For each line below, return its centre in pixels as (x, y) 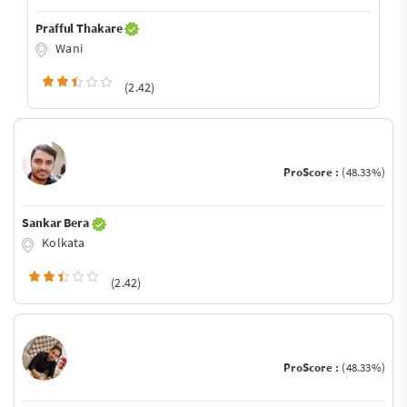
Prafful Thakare (80, 28)
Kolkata (62, 243)
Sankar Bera (57, 223)
